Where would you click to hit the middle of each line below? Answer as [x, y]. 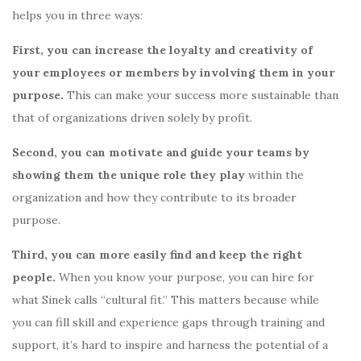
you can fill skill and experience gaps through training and [168, 322]
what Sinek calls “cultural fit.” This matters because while [166, 299]
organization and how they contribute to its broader [154, 197]
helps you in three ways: [77, 15]
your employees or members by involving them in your [173, 72]
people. [34, 277]
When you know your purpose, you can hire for [185, 277]
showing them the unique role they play [129, 174]
